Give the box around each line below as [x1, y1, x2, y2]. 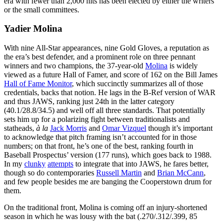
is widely [167, 61, 198, 70]
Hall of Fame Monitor [4, 79, 72, 88]
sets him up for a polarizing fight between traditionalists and [4, 114, 190, 123]
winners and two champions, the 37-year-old [4, 61, 145, 70]
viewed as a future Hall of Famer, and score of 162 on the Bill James [4, 70, 218, 79]
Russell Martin [96, 168, 142, 177]
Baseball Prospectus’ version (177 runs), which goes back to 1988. [4, 150, 212, 159]
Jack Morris [50, 123, 87, 132]
